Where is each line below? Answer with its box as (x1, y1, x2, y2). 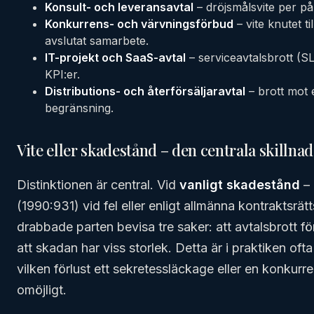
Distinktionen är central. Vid (17, 177, 179, 192)
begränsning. (45, 101, 114, 115)
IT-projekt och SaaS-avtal (45, 50, 186, 64)
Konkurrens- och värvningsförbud (45, 17, 233, 31)
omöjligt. (17, 282, 67, 297)
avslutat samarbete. (45, 34, 149, 48)
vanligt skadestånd (179, 177, 300, 192)
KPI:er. (45, 67, 80, 81)
